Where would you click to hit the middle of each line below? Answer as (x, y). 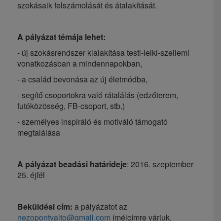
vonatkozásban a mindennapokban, (80, 63)
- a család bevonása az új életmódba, (82, 79)
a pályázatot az (100, 206)
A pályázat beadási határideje (72, 164)
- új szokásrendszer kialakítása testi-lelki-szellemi (103, 52)
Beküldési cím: (45, 206)
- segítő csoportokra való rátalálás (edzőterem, (98, 95)
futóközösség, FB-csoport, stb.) (71, 106)
